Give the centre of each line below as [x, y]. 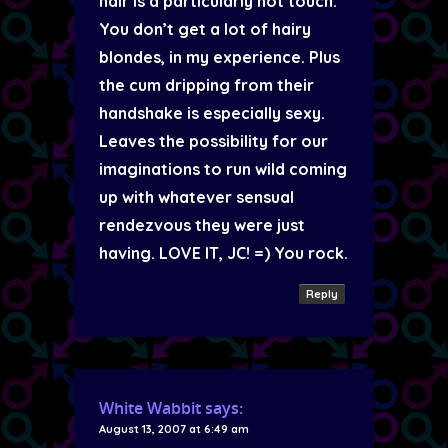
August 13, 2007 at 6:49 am [174, 429]
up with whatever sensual [196, 197]
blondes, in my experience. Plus [219, 57]
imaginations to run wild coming [223, 169]
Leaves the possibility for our [213, 141]
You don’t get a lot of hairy [205, 29]
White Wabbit [150, 408]
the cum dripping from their [206, 85]
